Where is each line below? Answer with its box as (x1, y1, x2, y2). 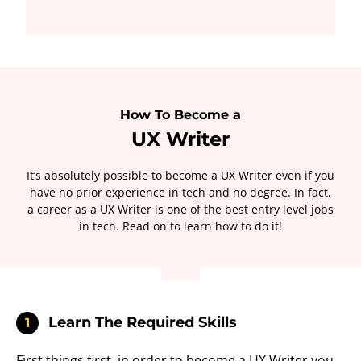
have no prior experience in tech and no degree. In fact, (30, 185, 331, 201)
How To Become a (120, 107, 241, 123)
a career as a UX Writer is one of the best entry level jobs (27, 201, 334, 218)
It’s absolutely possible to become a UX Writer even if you (27, 168, 334, 184)
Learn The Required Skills (48, 313, 237, 332)
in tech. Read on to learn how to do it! (79, 218, 282, 234)
